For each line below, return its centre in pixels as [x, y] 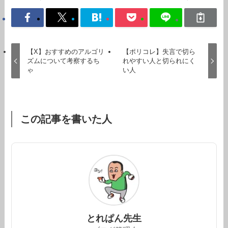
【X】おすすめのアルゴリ [65, 51]
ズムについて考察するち [63, 61]
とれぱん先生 [114, 218]
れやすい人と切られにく [159, 61]
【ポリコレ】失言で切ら [159, 51]
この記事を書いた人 [66, 119]
